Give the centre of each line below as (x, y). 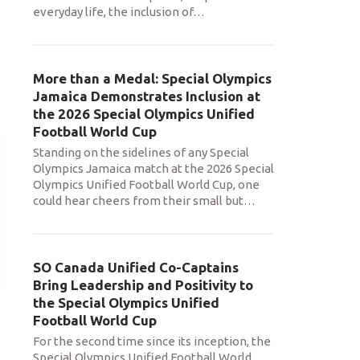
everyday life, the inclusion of (113, 12)
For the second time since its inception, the (152, 341)
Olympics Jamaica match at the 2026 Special (153, 168)
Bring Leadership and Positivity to (143, 285)
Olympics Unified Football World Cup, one (146, 184)
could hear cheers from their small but (138, 200)
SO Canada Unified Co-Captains (136, 267)
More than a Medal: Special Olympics (152, 78)
